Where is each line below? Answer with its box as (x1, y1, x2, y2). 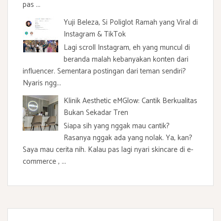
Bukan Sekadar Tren (64, 106, 128, 119)
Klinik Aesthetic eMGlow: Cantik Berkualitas (64, 94, 197, 107)
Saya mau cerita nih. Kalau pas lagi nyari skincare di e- (23, 143, 193, 156)
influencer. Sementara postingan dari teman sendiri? (23, 65, 186, 77)
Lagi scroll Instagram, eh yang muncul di (64, 41, 190, 54)
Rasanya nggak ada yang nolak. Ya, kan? (64, 131, 192, 144)
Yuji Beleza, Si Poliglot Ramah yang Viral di (64, 16, 198, 29)
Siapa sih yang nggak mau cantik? (64, 119, 170, 132)
